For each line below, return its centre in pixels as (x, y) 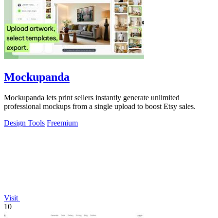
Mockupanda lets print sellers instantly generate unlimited (92, 98)
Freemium (62, 123)
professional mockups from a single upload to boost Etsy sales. (100, 107)
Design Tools (24, 123)
